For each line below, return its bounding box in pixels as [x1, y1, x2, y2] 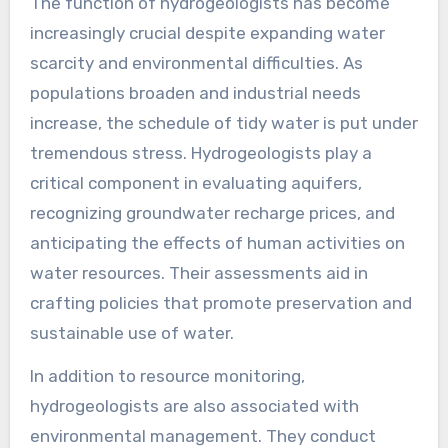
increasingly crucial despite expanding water [29, 22, 385, 43]
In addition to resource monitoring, [29, 365, 305, 386]
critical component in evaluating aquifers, [29, 172, 362, 193]
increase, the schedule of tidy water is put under [29, 112, 418, 133]
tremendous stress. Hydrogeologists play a [29, 142, 372, 163]
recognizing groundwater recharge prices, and [29, 202, 395, 223]
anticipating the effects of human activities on [29, 232, 405, 253]
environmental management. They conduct [29, 425, 376, 446]
